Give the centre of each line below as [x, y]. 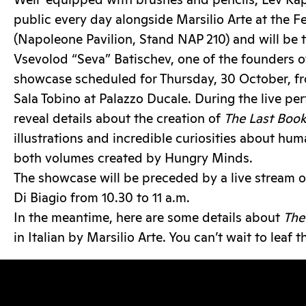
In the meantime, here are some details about [149, 218]
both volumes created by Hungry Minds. [133, 158]
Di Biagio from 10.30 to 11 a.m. [102, 198]
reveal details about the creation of [119, 119]
